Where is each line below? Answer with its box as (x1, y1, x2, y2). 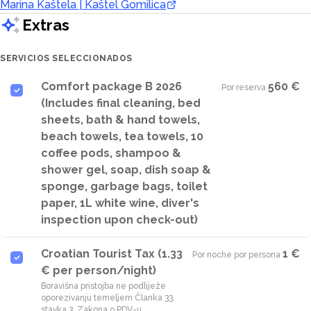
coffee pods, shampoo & (41, 146, 181, 160)
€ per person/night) (41, 264, 156, 277)
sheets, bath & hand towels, (41, 113, 200, 126)
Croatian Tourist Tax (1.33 (41, 247, 183, 260)
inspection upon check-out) (41, 213, 198, 226)
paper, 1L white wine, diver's (41, 196, 199, 210)
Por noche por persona (192, 250, 280, 260)
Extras (22, 15, 69, 34)
